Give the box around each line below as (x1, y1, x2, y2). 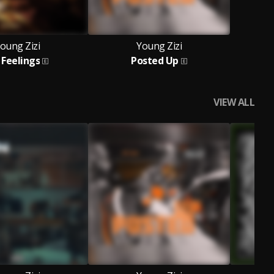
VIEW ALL (213, 95, 254, 109)
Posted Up (131, 54, 179, 67)
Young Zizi (136, 39, 182, 53)
